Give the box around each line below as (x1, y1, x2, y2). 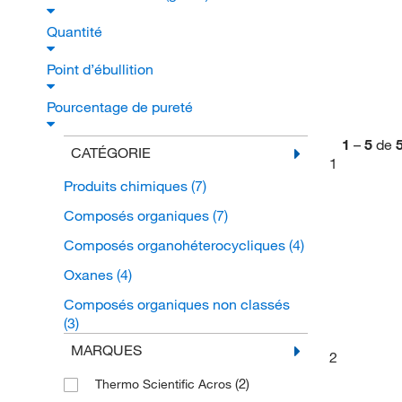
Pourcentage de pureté (47, 98, 197, 116)
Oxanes (63, 266, 117, 284)
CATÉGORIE (70, 144, 151, 162)
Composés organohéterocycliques (63, 236, 289, 254)
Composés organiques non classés (63, 295, 290, 313)
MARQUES (70, 341, 142, 359)
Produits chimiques (63, 177, 191, 195)
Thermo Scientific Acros (94, 376, 235, 392)
